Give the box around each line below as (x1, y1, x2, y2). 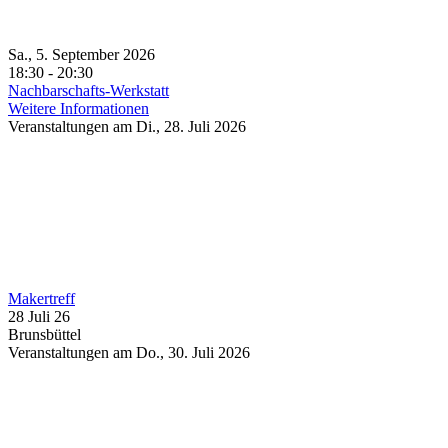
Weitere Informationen (8, 100, 149, 117)
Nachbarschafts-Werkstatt (8, 82, 169, 99)
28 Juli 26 (8, 308, 70, 325)
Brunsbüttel (8, 326, 81, 343)
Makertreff (8, 290, 75, 307)
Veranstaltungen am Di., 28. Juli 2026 (8, 118, 246, 135)
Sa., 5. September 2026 (8, 46, 171, 63)
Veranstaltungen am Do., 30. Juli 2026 (8, 344, 250, 361)
